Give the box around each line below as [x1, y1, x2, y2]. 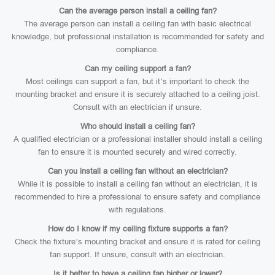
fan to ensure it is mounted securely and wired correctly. [38, 147, 237, 157]
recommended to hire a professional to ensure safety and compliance [15, 192, 260, 201]
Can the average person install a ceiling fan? [58, 6, 217, 15]
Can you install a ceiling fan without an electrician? [47, 166, 228, 176]
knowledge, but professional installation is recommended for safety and [11, 32, 264, 41]
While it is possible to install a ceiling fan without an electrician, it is [17, 179, 258, 188]
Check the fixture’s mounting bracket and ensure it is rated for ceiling [15, 237, 260, 246]
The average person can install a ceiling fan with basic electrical [24, 19, 251, 28]
